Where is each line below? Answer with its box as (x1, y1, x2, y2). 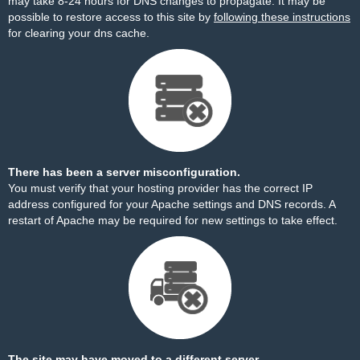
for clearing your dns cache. (8, 27, 149, 39)
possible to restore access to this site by (8, 10, 214, 23)
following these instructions (214, 10, 350, 23)
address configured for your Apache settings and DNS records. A (8, 198, 335, 211)
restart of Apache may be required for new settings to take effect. (8, 214, 337, 227)
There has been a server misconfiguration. (8, 166, 240, 178)
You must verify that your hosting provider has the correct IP (8, 182, 313, 194)
